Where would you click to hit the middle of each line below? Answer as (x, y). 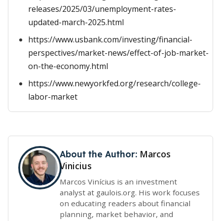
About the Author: (100, 154)
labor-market (53, 97)
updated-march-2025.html (76, 22)
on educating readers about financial (125, 203)
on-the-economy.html (68, 66)
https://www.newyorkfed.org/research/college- (114, 83)
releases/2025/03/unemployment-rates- (102, 9)
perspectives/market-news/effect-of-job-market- (118, 53)
